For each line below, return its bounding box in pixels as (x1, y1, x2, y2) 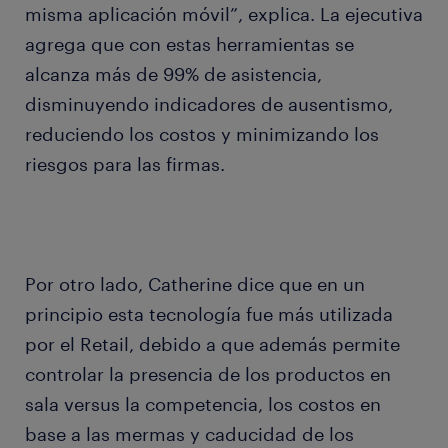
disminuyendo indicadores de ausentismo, (25, 93, 393, 116)
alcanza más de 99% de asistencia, (25, 63, 322, 86)
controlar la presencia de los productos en (25, 363, 391, 386)
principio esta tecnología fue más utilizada (25, 303, 393, 326)
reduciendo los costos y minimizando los (25, 123, 379, 146)
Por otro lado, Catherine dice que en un (25, 273, 365, 296)
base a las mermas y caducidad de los (25, 423, 354, 446)
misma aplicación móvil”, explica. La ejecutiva (25, 3, 423, 26)
